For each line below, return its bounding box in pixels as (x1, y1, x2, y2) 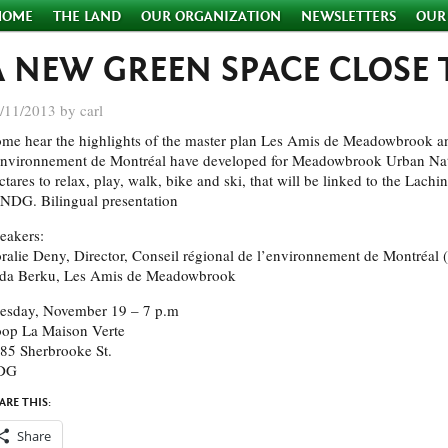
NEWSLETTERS (301, 8, 396, 25)
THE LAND (53, 8, 121, 25)
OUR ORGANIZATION (141, 8, 281, 25)
